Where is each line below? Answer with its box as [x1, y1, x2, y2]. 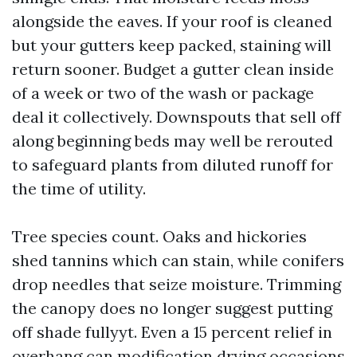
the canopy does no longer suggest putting [12, 298, 332, 318]
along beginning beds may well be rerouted [12, 131, 333, 151]
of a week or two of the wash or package [12, 83, 314, 103]
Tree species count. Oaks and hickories [12, 226, 307, 246]
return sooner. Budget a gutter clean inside [12, 59, 334, 79]
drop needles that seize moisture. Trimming [12, 274, 341, 294]
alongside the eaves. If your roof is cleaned [12, 11, 332, 31]
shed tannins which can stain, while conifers [12, 250, 344, 270]
